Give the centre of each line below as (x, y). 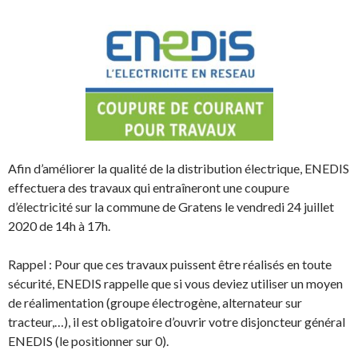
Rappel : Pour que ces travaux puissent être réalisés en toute (170, 265)
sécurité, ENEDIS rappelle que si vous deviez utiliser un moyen (175, 284)
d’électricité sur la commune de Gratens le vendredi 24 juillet (171, 207)
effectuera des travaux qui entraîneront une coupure (149, 188)
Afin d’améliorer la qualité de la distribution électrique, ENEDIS (179, 169)
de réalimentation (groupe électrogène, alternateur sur (155, 303)
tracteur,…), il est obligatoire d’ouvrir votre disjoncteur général (177, 322)
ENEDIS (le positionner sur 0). (88, 341)
